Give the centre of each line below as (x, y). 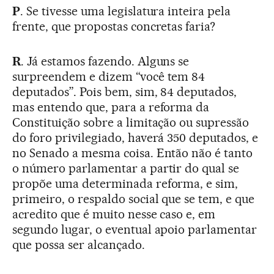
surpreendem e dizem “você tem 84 (109, 76)
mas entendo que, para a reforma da (111, 107)
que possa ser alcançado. (79, 244)
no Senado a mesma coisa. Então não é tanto (133, 153)
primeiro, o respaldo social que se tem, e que (134, 198)
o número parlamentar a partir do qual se (126, 168)
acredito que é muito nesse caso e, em (114, 214)
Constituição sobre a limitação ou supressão (131, 122)
